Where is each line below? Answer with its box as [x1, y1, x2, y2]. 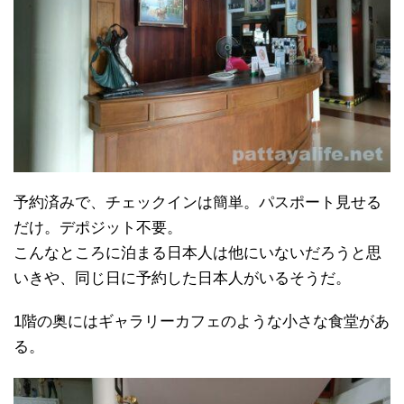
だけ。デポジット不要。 [14, 218, 182, 236]
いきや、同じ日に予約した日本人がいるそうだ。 [14, 269, 351, 287]
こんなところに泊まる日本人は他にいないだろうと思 [14, 243, 381, 262]
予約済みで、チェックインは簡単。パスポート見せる [14, 193, 381, 211]
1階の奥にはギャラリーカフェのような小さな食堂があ [14, 312, 390, 330]
